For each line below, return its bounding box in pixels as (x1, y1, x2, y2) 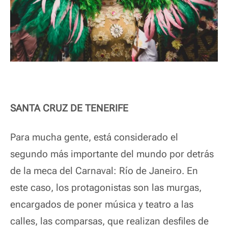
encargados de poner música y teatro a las (10, 198, 193, 210)
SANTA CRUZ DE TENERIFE (10, 102, 128, 114)
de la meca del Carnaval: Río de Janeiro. (10, 165, 184, 177)
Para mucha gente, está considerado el (10, 131, 178, 143)
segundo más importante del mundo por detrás (10, 148, 214, 160)
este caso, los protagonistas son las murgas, (10, 182, 202, 193)
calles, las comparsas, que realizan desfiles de (10, 215, 209, 227)
